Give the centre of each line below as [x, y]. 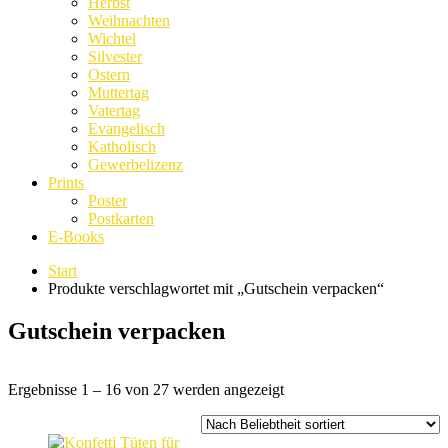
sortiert [304, 424]
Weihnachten [129, 20]
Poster [107, 200]
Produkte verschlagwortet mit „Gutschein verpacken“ [216, 288]
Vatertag [114, 110]
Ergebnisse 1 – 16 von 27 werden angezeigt [146, 389]
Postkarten [121, 218]
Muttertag [118, 92]
